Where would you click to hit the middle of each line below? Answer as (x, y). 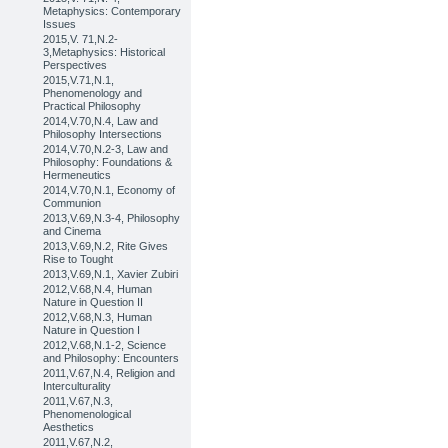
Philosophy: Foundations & (108, 162)
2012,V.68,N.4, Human (98, 289)
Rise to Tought (78, 259)
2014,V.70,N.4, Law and (101, 121)
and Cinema (72, 231)
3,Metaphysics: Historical (104, 52)
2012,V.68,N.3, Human (98, 317)
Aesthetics (69, 427)
